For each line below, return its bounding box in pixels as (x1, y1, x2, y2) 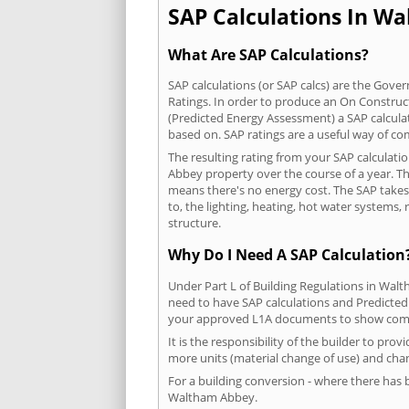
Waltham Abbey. (168, 388, 257, 405)
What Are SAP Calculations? (168, 44, 369, 65)
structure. (168, 215, 221, 232)
